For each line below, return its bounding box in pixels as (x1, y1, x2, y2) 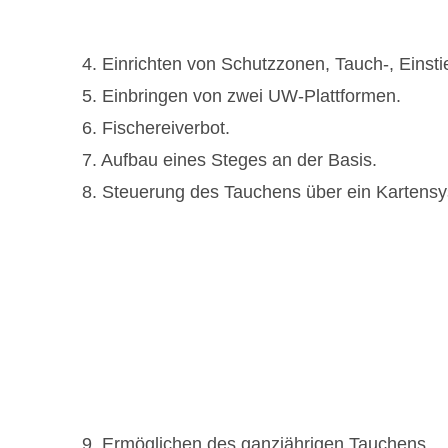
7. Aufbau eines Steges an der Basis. (82, 149, 377, 170)
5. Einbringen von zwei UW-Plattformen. (82, 85, 401, 106)
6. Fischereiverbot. (82, 117, 230, 138)
